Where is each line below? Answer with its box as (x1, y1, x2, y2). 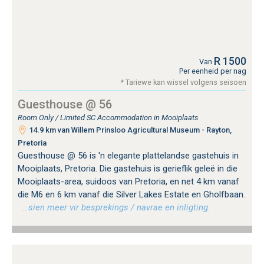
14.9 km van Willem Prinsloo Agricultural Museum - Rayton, (27, 125, 232, 134)
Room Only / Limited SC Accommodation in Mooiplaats (18, 113, 199, 122)
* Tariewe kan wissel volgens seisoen (121, 77, 246, 87)
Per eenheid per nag (179, 66, 246, 75)
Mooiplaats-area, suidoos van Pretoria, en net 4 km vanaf (18, 176, 239, 187)
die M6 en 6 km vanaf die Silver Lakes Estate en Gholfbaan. (18, 189, 245, 200)
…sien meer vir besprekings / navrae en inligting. (18, 202, 210, 213)
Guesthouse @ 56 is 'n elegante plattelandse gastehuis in (18, 150, 239, 161)
